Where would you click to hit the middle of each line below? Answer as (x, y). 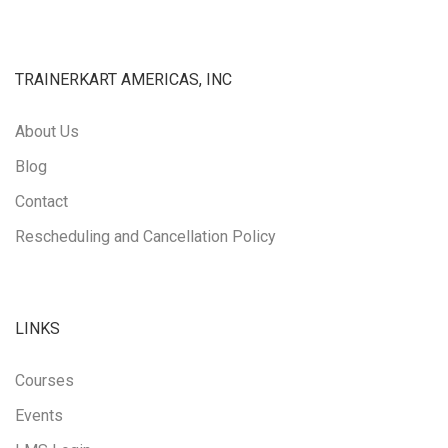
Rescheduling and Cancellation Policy (145, 236)
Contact (41, 201)
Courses (44, 380)
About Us (47, 131)
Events (39, 415)
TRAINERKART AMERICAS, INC (123, 79)
